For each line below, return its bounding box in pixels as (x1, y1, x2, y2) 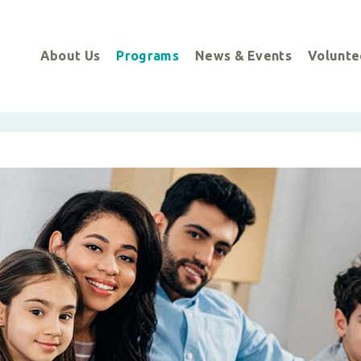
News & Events (194, 48, 293, 64)
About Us (39, 48, 101, 64)
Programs (116, 48, 179, 64)
